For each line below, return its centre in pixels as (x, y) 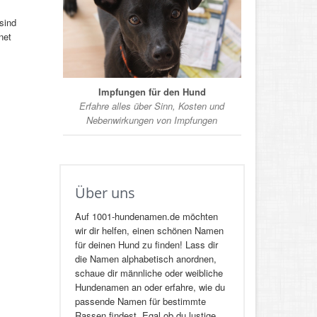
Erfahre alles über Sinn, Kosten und (152, 106)
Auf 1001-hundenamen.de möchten (146, 217)
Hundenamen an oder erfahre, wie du (150, 287)
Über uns (105, 193)
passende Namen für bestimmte (140, 301)
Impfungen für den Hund (152, 92)
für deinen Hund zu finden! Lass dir (146, 245)
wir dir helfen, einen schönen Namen (149, 231)
